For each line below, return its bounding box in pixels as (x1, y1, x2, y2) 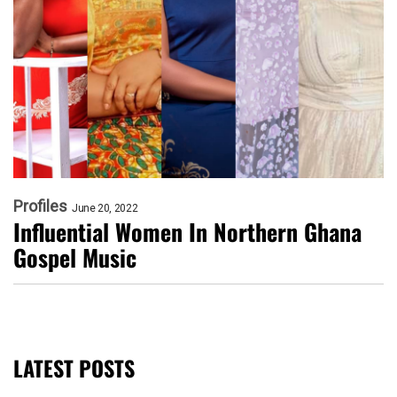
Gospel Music (13, 240, 136, 276)
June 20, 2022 (72, 202, 138, 215)
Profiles (13, 197, 67, 216)
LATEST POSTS (13, 352, 135, 385)
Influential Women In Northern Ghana (13, 214, 362, 250)
